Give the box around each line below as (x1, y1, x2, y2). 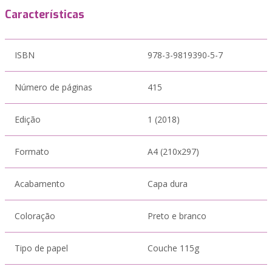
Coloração (15, 210, 55, 222)
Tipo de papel (15, 242, 68, 254)
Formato (15, 146, 49, 157)
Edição (15, 114, 41, 125)
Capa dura (148, 178, 188, 189)
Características (5, 7, 84, 22)
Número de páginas (15, 81, 92, 93)
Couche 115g (148, 242, 199, 254)
